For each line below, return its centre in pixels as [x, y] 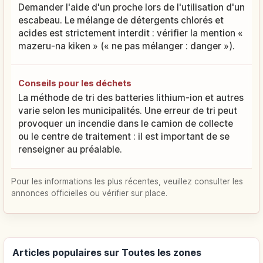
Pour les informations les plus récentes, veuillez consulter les [127, 181]
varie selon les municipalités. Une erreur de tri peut [128, 110]
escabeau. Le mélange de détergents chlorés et [121, 20]
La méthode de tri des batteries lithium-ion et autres [131, 97]
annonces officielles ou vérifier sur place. [89, 193]
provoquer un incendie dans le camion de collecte [126, 123]
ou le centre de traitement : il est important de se [124, 136]
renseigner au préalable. [70, 149]
